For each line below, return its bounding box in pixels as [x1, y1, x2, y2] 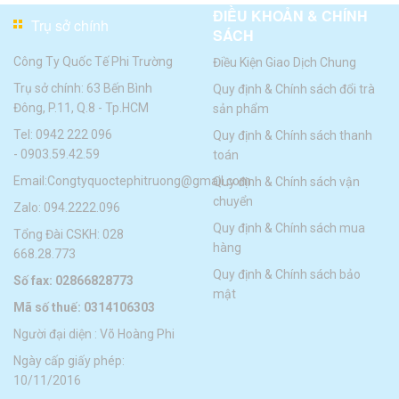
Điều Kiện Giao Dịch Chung [213, 55, 356, 70]
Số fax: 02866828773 [13, 273, 134, 289]
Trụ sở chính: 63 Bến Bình [13, 81, 152, 96]
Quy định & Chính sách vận [213, 175, 360, 190]
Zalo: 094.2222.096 [13, 200, 120, 216]
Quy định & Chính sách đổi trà [213, 82, 375, 97]
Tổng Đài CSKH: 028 [13, 227, 124, 242]
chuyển [213, 194, 253, 209]
